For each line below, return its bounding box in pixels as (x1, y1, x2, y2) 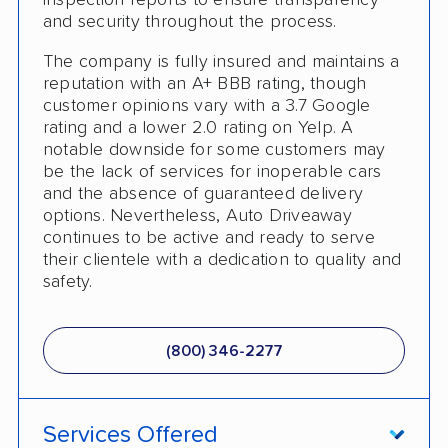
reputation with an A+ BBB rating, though (43, 75, 367, 94)
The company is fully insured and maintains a (43, 53, 400, 72)
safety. (43, 273, 93, 292)
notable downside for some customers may (43, 141, 386, 160)
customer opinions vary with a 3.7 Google (43, 97, 371, 116)
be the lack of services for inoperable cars (43, 163, 382, 182)
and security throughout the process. (43, 13, 337, 32)
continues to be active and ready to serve (43, 229, 375, 248)
